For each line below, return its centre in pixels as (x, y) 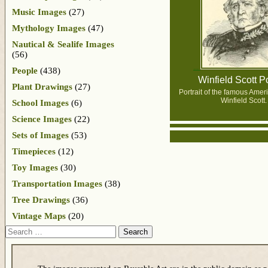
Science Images (42, 119)
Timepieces (34, 151)
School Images (40, 103)
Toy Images (35, 167)
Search (18, 230)
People (25, 70)
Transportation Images (57, 183)
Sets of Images (40, 135)
